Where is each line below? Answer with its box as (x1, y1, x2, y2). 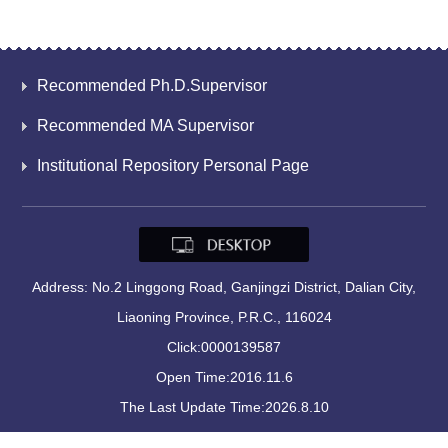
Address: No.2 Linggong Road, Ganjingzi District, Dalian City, (32, 279, 416, 296)
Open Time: (155, 369, 230, 386)
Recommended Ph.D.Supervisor (37, 77, 268, 94)
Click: (167, 339, 201, 356)
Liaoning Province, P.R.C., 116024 (116, 309, 332, 326)
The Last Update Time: (119, 399, 265, 416)
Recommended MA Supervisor (37, 117, 255, 134)
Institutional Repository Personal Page (37, 157, 310, 174)
